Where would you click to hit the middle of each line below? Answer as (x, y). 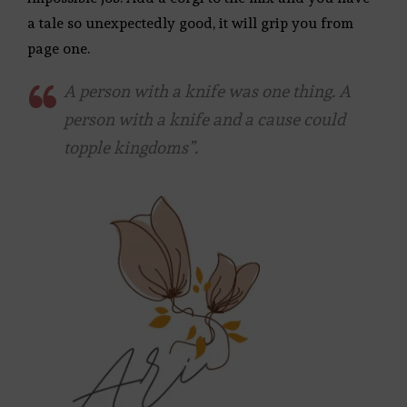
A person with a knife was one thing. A (207, 91)
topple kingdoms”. (131, 147)
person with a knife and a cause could (204, 119)
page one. (62, 49)
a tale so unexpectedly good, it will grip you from (190, 23)
